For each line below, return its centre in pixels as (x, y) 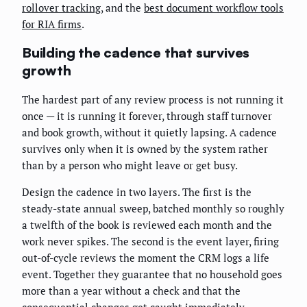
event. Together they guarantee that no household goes (152, 274)
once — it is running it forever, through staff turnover (147, 115)
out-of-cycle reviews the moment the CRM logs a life (146, 257)
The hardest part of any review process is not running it (153, 99)
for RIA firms (52, 24)
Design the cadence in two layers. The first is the (137, 192)
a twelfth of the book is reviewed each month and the (147, 224)
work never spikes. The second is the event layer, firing (150, 241)
